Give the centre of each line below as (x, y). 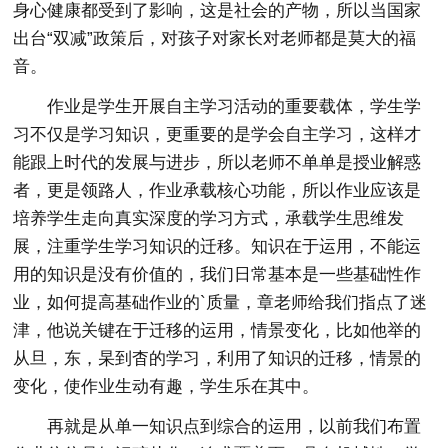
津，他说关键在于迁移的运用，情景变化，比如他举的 (217, 330)
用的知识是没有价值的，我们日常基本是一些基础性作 (217, 274)
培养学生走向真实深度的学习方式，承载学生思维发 (209, 218)
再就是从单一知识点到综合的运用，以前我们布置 (234, 426)
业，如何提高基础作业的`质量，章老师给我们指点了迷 (220, 302)
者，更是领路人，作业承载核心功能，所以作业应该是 (217, 190)
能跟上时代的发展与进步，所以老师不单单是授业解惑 (217, 162)
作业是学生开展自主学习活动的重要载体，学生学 (234, 106)
